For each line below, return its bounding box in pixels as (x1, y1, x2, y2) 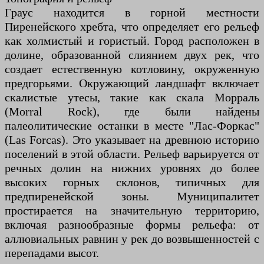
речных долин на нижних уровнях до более (5, 161, 259, 174)
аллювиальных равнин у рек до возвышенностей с (5, 232, 259, 245)
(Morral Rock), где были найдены (5, 104, 259, 118)
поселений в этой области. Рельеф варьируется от (5, 147, 259, 160)
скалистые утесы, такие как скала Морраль (5, 90, 259, 104)
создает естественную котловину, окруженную (5, 62, 259, 75)
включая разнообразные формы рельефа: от (5, 217, 259, 231)
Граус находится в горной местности (5, 5, 259, 19)
